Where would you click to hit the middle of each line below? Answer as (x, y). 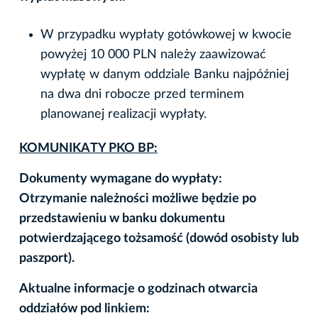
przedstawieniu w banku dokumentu (122, 218)
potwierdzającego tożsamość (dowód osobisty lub (159, 238)
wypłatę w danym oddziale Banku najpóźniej (165, 74)
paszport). (47, 258)
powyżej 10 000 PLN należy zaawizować (153, 54)
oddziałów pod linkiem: (84, 308)
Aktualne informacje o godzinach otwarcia (138, 289)
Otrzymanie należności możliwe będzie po (138, 198)
